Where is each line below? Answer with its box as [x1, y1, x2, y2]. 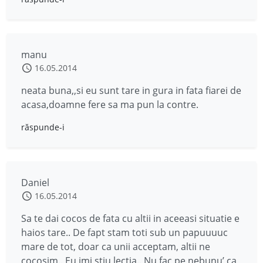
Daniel [21, 176, 49, 189]
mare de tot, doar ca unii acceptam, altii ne [21, 240, 210, 253]
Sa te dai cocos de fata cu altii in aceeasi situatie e [21, 212, 240, 225]
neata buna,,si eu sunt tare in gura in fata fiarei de [21, 84, 241, 97]
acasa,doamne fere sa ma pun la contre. [21, 98, 198, 111]
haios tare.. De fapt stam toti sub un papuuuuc [21, 226, 228, 239]
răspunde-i [21, 122, 65, 133]
